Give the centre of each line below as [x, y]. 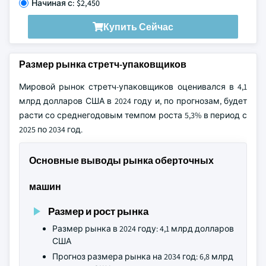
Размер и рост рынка [98, 211]
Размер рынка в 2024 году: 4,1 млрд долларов [143, 229]
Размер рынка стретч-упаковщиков [103, 64]
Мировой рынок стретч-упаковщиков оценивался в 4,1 [133, 87]
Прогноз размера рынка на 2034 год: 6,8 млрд [143, 256]
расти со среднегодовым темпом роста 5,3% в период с [133, 115]
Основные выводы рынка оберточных [121, 161]
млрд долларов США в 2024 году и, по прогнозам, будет [133, 101]
